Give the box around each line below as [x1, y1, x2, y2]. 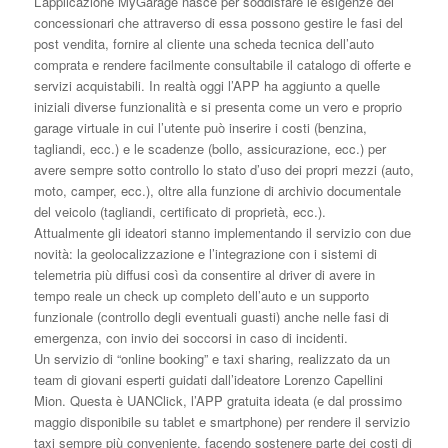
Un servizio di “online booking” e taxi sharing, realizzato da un [33, 349, 390, 369]
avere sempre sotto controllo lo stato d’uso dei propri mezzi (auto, [33, 160, 414, 180]
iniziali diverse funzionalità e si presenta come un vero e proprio [33, 97, 402, 117]
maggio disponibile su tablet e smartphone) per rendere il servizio [33, 412, 410, 432]
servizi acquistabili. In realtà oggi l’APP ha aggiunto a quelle [33, 76, 380, 96]
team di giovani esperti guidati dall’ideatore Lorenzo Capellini [33, 370, 383, 390]
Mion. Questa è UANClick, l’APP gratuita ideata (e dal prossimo [33, 391, 402, 411]
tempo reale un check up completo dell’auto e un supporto [33, 286, 369, 306]
